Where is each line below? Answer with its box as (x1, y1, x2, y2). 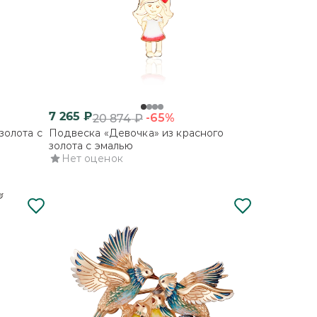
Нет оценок (61, 152, 123, 165)
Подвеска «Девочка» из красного (48, 127, 224, 139)
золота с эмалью (48, 139, 134, 152)
